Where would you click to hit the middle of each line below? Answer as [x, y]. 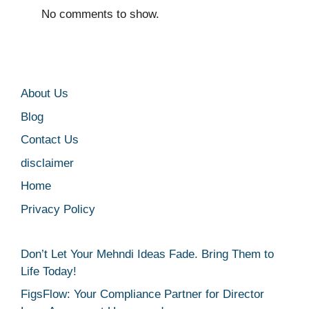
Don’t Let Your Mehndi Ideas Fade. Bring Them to [147, 254]
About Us [44, 93]
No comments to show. [100, 14]
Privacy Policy [58, 209]
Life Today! [49, 271]
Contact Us [50, 140]
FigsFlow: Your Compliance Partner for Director [142, 294]
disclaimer [47, 163]
